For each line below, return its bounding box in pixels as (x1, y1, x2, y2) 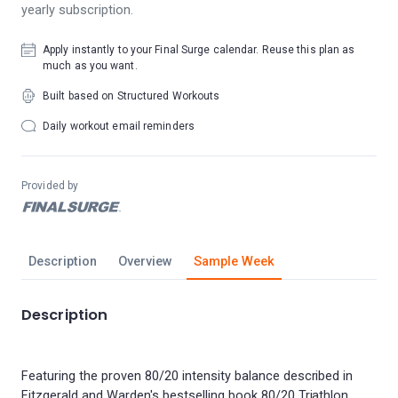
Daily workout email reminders (43, 120, 195, 132)
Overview (117, 254, 172, 269)
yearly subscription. (21, 3, 133, 18)
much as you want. (43, 60, 138, 72)
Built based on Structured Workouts (43, 90, 220, 102)
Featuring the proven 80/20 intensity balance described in (21, 369, 354, 384)
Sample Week (193, 254, 275, 269)
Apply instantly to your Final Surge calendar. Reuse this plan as (43, 44, 355, 56)
